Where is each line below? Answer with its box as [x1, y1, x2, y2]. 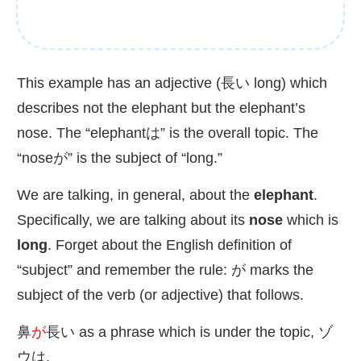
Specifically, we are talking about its [17, 211, 249, 228]
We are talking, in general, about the [17, 186, 254, 203]
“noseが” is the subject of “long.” [17, 149, 222, 166]
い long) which [235, 74, 327, 91]
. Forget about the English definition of [48, 236, 292, 253]
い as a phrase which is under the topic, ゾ [60, 323, 333, 340]
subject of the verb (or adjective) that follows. [17, 286, 304, 303]
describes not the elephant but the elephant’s [17, 99, 305, 116]
